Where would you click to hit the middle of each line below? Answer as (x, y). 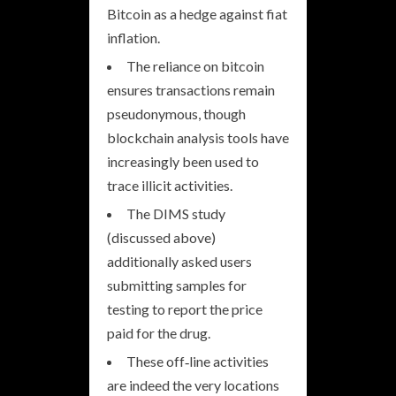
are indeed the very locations (193, 385)
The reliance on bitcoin (195, 65)
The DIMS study (176, 213)
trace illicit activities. (170, 185)
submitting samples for (177, 285)
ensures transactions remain (191, 89)
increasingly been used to (183, 161)
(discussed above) (161, 237)
